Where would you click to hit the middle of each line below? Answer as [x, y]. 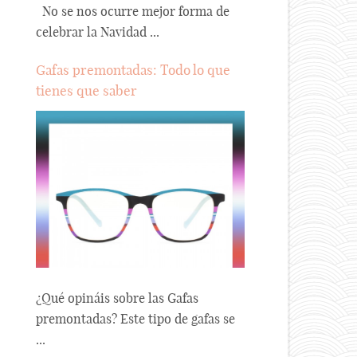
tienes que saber [86, 90]
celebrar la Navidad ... [98, 32]
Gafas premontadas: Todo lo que [133, 70]
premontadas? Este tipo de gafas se [135, 319]
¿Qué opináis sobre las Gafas [117, 298]
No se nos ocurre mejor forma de [133, 11]
